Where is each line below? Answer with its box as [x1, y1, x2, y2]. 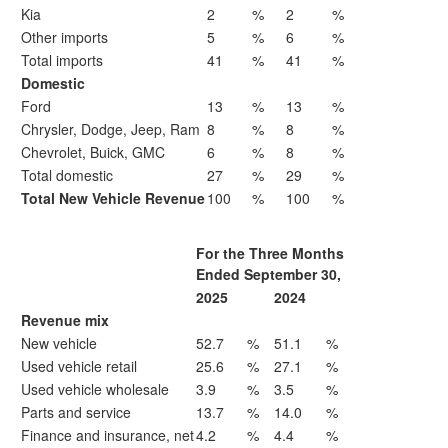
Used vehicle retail [21, 356, 137, 376]
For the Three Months [196, 243, 344, 263]
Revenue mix [21, 310, 109, 330]
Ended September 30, [196, 264, 341, 284]
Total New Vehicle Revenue [21, 188, 205, 208]
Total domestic [21, 165, 113, 185]
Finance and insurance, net [21, 425, 194, 445]
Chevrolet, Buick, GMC [21, 142, 165, 162]
